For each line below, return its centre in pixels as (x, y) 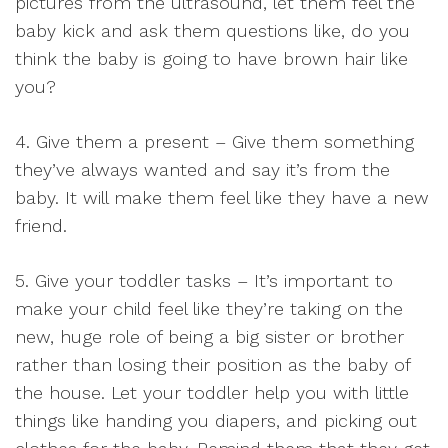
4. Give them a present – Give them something (214, 141)
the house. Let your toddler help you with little (212, 392)
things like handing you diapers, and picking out (216, 420)
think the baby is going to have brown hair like (211, 58)
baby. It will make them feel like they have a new (222, 197)
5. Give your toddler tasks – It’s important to (204, 280)
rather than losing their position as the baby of (212, 364)
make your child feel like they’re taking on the (209, 308)
